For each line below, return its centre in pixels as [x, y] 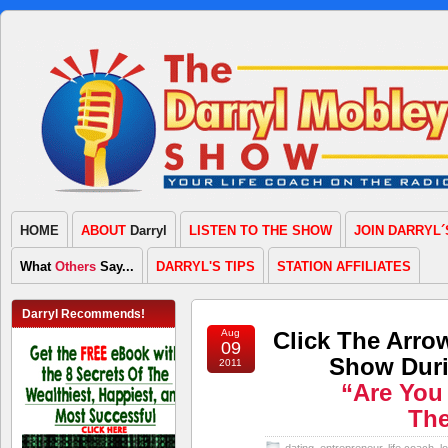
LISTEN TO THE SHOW [260, 230]
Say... [115, 266]
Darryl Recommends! [83, 314]
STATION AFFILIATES [344, 266]
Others [75, 266]
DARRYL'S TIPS [205, 266]
